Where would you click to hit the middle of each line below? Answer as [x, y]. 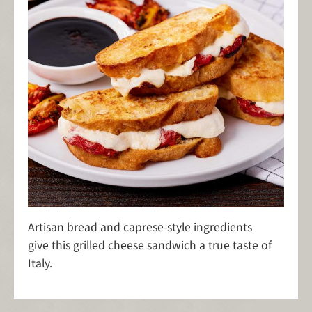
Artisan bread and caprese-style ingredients [140, 228]
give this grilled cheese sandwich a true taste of [150, 246]
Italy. [40, 264]
